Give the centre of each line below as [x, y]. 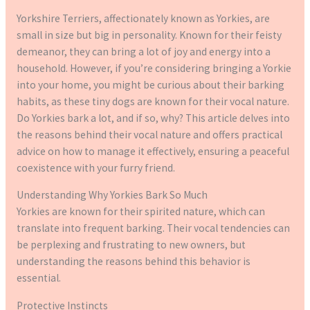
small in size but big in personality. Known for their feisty [149, 35]
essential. [38, 278]
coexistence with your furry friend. [95, 167]
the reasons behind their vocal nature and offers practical [149, 134]
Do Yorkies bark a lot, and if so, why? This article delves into [153, 118]
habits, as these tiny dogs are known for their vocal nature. [153, 101]
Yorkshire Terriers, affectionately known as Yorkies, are [143, 18]
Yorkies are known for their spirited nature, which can [140, 212]
